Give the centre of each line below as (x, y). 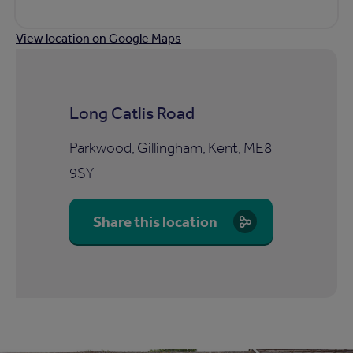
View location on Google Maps (98, 38)
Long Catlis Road (132, 113)
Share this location (155, 222)
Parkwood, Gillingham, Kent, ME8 (170, 148)
